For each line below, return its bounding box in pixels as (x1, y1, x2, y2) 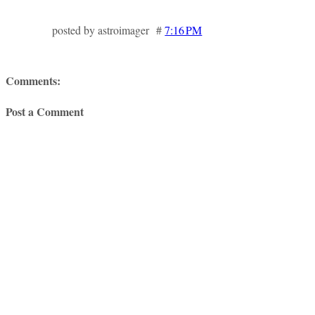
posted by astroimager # (52, 22, 165, 37)
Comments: (6, 72, 60, 89)
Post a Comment (6, 103, 84, 120)
